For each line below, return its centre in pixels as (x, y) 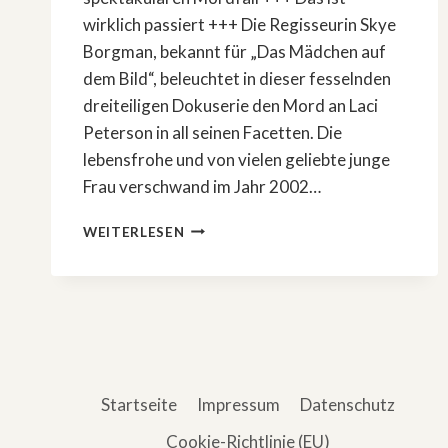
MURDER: (217, 246)
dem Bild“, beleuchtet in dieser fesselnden (237, 78)
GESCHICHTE (231, 414)
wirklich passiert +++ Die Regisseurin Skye (239, 24)
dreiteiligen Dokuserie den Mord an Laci (230, 105)
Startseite (138, 404)
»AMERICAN (227, 225)
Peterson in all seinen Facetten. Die (212, 132)
